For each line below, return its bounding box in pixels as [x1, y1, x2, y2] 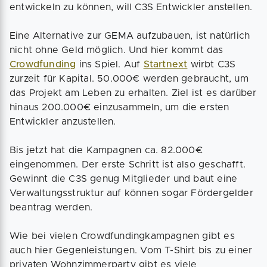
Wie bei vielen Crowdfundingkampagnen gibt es [10, 231, 235, 241]
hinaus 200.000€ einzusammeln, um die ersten [10, 103, 229, 112]
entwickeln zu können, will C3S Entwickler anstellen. [10, 2, 253, 12]
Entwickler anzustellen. [10, 117, 116, 126]
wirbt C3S [187, 60, 236, 69]
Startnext [143, 60, 188, 69]
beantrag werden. [10, 203, 93, 212]
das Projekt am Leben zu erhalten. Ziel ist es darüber [10, 88, 257, 98]
